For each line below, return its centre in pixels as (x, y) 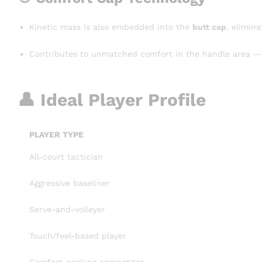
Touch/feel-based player (78, 235)
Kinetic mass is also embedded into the (111, 27)
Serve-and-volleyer (67, 209)
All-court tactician (66, 156)
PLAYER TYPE (56, 134)
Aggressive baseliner (70, 183)
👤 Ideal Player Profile (112, 99)
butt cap (209, 27)
